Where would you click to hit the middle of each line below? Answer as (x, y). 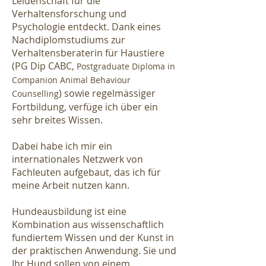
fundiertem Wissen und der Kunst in (93, 237)
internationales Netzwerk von (77, 159)
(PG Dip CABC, (44, 66)
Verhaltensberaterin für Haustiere (88, 53)
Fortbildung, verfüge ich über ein (85, 107)
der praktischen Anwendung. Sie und (94, 251)
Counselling (35, 94)
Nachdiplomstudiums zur (69, 40)
